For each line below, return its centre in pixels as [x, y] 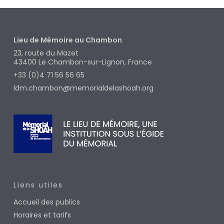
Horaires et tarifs [42, 215]
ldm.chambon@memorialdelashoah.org [83, 88]
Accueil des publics [46, 202]
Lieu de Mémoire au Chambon [67, 40]
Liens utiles [38, 185]
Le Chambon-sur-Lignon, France [95, 62]
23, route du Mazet [46, 53]
